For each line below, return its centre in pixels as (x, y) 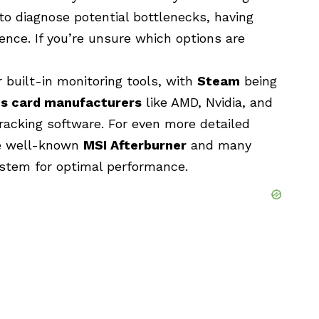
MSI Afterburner (135, 145)
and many (219, 145)
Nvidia (224, 103)
